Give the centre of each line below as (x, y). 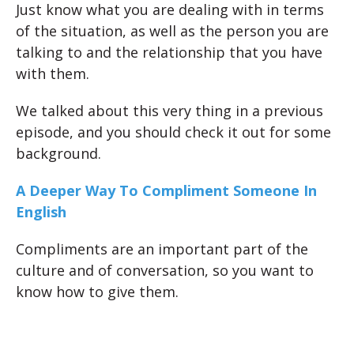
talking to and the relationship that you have (169, 52)
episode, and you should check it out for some (173, 132)
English (41, 211)
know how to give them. (97, 291)
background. (58, 153)
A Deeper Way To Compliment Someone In (166, 190)
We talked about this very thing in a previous (169, 110)
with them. (53, 73)
